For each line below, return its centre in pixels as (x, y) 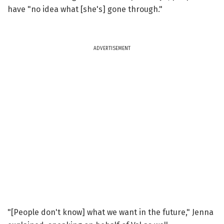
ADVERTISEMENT (112, 48)
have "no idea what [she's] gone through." (85, 9)
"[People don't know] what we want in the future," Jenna (110, 212)
